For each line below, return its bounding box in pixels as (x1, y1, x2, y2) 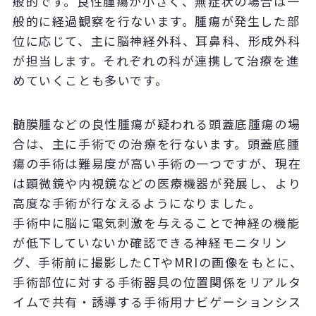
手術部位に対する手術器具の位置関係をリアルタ (12, 273, 302, 291)
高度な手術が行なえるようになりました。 (12, 194, 262, 212)
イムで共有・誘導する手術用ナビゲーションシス (12, 293, 302, 311)
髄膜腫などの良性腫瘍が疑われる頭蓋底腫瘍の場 (12, 115, 301, 133)
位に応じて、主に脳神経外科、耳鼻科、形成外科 (12, 32, 301, 50)
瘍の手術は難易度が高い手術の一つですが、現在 (12, 154, 302, 173)
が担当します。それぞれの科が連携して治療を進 (12, 51, 300, 70)
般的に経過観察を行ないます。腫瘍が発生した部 (12, 12, 300, 30)
